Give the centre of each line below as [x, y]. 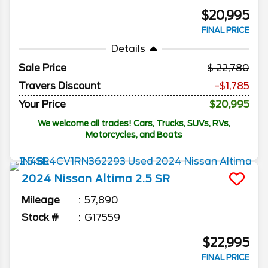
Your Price [42, 105]
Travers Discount [60, 86]
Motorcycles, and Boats [134, 135]
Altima [114, 179]
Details [128, 49]
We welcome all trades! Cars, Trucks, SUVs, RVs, [134, 124]
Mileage [41, 200]
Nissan [73, 179]
